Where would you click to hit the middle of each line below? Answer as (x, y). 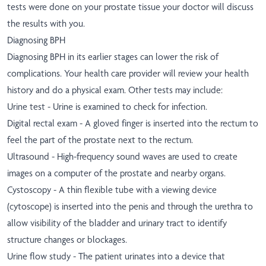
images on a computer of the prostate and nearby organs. (116, 173)
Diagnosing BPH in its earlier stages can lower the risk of (113, 57)
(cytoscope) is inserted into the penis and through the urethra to (130, 207)
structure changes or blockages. (67, 240)
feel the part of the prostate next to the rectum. (100, 140)
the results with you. (46, 24)
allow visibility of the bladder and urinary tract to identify (117, 223)
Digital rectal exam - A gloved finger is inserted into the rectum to (133, 123)
